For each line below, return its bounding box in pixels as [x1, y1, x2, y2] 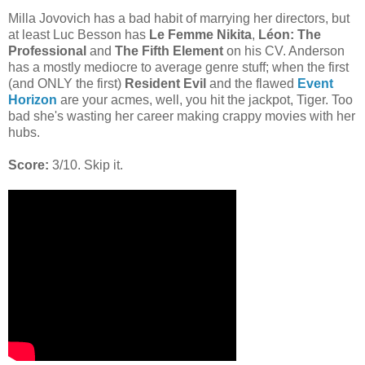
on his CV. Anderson [223, 44, 345, 58]
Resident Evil [121, 77, 206, 90]
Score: [8, 158, 49, 172]
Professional [8, 44, 86, 58]
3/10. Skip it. [49, 158, 123, 172]
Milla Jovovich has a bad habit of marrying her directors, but [8, 11, 350, 25]
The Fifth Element [115, 44, 223, 58]
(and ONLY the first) [8, 77, 121, 90]
